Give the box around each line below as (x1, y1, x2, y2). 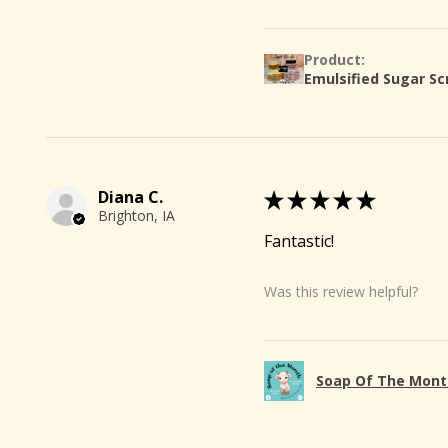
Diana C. (98, 185, 163, 208)
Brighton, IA (98, 205, 175, 225)
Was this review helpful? (264, 282, 418, 302)
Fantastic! (264, 229, 334, 252)
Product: (304, 49, 369, 69)
